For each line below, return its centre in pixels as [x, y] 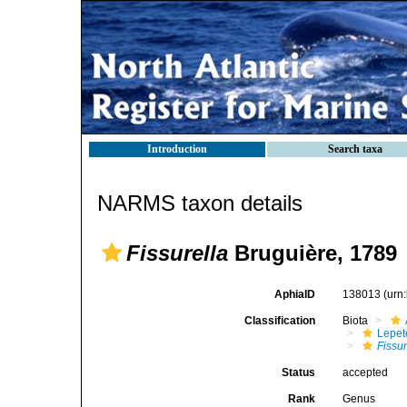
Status [299, 372]
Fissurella [177, 253]
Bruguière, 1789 [313, 253]
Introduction [177, 149]
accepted [366, 372]
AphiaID [295, 294]
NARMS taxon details [200, 203]
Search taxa [355, 149]
